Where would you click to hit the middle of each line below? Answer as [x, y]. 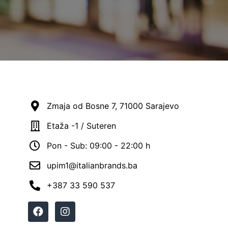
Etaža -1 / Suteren [81, 126]
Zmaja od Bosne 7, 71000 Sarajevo [113, 106]
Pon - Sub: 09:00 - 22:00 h [98, 146]
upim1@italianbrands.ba [92, 166]
